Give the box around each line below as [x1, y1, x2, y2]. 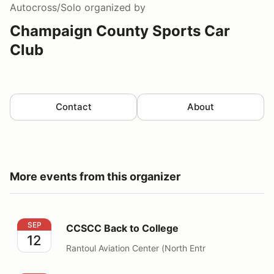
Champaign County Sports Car [10, 21, 230, 40]
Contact [55, 100, 92, 113]
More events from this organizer [10, 169, 180, 183]
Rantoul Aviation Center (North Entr [66, 242, 206, 253]
